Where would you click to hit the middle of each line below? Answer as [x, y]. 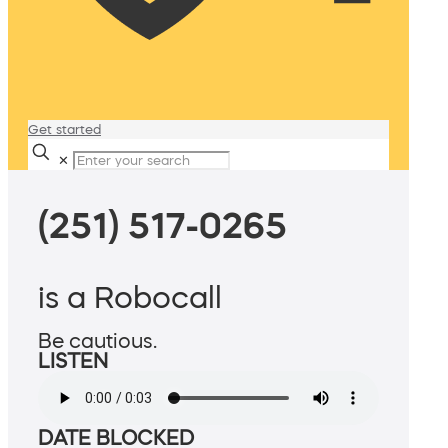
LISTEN [73, 361]
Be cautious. [97, 341]
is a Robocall [130, 297]
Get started [64, 129]
